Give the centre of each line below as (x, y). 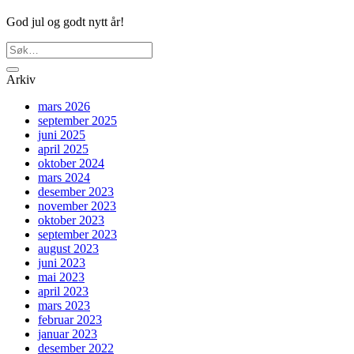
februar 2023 (70, 319)
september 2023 (77, 234)
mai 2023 (61, 277)
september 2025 (77, 120)
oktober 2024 (71, 163)
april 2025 (63, 149)
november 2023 (77, 205)
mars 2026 (64, 106)
